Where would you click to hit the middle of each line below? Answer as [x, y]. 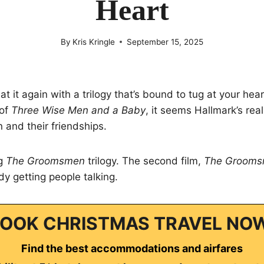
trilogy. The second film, [144, 161]
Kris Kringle [94, 42]
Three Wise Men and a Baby [78, 110]
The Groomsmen [45, 161]
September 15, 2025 [165, 42]
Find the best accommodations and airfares [132, 248]
